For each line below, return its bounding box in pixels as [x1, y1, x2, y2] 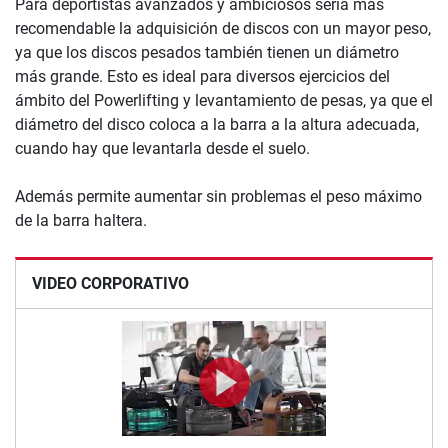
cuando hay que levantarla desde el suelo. [15, 138, 310, 158]
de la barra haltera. [15, 210, 147, 230]
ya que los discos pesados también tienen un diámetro [15, 42, 399, 62]
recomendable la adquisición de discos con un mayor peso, [15, 18, 431, 38]
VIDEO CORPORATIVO [32, 273, 189, 293]
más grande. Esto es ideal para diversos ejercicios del [15, 66, 390, 86]
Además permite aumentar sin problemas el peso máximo [15, 186, 422, 206]
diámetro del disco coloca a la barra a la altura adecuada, [15, 114, 419, 134]
